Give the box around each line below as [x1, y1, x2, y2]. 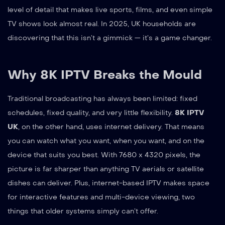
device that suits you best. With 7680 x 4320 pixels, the [8, 151, 200, 160]
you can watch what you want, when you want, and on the [8, 137, 204, 146]
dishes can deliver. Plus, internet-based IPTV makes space [8, 179, 209, 188]
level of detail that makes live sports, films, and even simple [8, 6, 212, 15]
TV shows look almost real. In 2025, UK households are [8, 20, 196, 29]
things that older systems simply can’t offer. [8, 207, 158, 216]
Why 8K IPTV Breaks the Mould [8, 67, 202, 82]
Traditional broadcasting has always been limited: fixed [8, 94, 197, 103]
